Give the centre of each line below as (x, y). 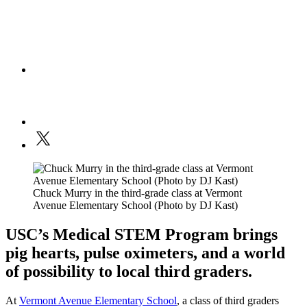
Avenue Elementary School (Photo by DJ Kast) (135, 206)
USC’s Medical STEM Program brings (142, 235)
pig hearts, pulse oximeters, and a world (145, 253)
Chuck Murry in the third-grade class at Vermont (137, 193)
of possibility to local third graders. (129, 272)
